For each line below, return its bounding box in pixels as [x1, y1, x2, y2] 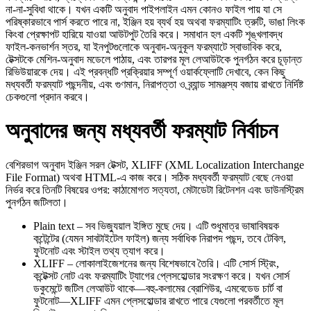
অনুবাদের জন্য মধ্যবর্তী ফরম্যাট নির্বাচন [6, 118, 278, 144]
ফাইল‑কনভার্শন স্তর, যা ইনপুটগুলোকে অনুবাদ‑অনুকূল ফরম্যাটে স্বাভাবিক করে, [6, 40, 282, 53]
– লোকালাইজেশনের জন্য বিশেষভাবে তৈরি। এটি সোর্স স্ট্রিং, [65, 257, 279, 269]
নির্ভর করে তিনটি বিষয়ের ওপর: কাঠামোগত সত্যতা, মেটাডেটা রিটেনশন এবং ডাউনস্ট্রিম [6, 183, 303, 196]
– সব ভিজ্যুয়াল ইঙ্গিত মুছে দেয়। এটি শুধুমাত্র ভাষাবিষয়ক [74, 219, 279, 232]
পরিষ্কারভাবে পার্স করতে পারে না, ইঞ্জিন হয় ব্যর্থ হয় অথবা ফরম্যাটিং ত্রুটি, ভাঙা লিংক [6, 15, 305, 28]
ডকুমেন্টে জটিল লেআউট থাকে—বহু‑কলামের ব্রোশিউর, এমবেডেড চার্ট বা [33, 282, 283, 294]
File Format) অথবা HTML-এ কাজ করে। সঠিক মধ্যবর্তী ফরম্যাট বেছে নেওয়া [6, 171, 293, 183]
